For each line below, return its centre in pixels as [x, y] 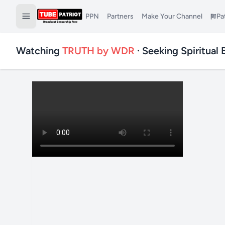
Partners [120, 16]
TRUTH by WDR [98, 51]
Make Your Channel [172, 16]
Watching [39, 51]
